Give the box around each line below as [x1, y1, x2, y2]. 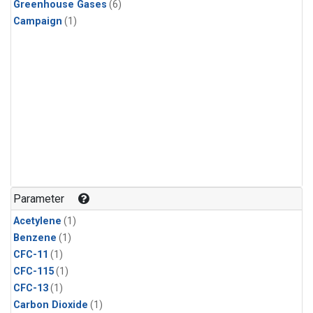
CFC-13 [13, 282, 48, 294]
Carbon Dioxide [13, 298, 88, 311]
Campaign [13, 15, 62, 28]
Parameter [13, 191, 65, 205]
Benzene [13, 231, 57, 244]
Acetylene [13, 214, 61, 227]
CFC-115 [13, 265, 54, 277]
